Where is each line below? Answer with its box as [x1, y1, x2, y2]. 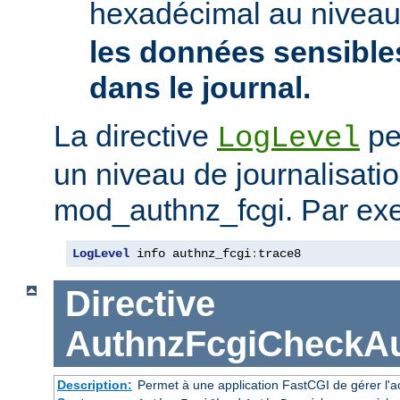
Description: [56, 378, 132, 393]
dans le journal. [89, 71, 311, 105]
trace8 [258, 246, 301, 262]
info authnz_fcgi [129, 246, 251, 262]
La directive [54, 119, 217, 154]
